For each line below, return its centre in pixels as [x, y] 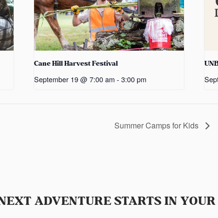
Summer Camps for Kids [157, 125]
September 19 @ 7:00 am [75, 79]
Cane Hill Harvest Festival [76, 64]
